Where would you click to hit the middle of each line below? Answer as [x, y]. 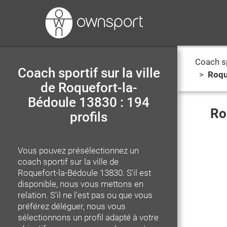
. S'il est [137, 173]
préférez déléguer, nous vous [72, 206]
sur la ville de [94, 162]
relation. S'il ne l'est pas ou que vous [85, 195]
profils [89, 117]
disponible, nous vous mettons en [81, 184]
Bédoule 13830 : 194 [89, 102]
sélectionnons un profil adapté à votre [88, 217]
